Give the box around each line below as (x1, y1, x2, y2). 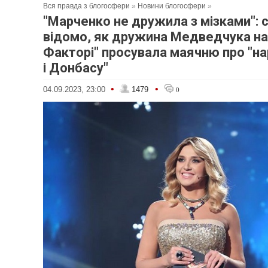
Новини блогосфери (138, 2, 206, 10)
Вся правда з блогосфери (43, 2, 130, 10)
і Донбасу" (43, 60, 108, 75)
